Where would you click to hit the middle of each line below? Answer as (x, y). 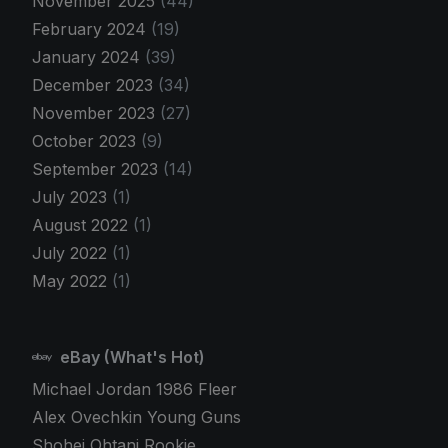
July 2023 (72, 197)
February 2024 (91, 29)
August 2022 (82, 225)
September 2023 (97, 169)
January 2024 (88, 57)
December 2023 (95, 85)
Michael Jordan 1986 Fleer (134, 389)
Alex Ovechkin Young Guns (136, 417)
